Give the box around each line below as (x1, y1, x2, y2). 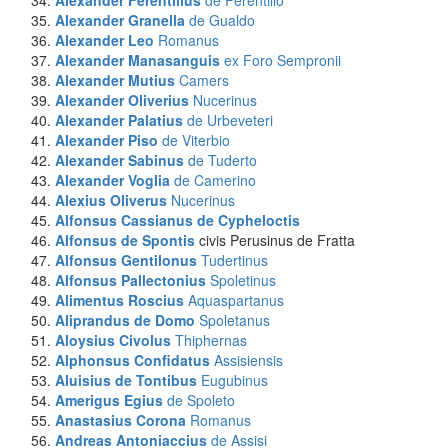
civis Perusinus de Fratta (195, 230, 355, 250)
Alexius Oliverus (55, 190, 167, 210)
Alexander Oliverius (55, 90, 189, 110)
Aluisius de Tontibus (55, 370, 197, 390)
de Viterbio (162, 130, 230, 150)
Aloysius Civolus (55, 330, 171, 350)
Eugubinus (201, 370, 268, 390)
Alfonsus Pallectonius (55, 270, 206, 290)
